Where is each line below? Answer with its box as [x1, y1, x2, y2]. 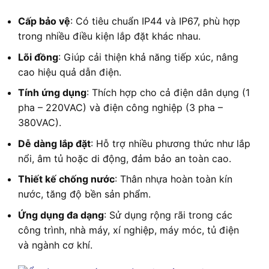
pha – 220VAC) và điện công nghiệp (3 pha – [18, 101, 223, 114]
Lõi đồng [18, 50, 58, 63]
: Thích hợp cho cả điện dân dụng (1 [86, 86, 250, 99]
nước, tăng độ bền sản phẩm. [18, 188, 151, 201]
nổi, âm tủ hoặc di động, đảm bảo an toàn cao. [18, 152, 231, 165]
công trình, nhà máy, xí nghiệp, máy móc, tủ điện [18, 223, 239, 236]
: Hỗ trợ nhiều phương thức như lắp [91, 137, 250, 150]
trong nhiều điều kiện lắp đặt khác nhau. [18, 30, 201, 43]
